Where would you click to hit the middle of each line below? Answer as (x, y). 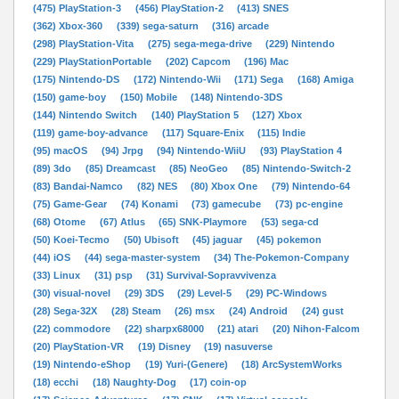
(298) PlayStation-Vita (85, 43)
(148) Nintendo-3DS (237, 97)
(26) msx (196, 310)
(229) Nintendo (301, 43)
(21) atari (240, 328)
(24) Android (260, 310)
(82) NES (158, 186)
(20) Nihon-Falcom (317, 328)
